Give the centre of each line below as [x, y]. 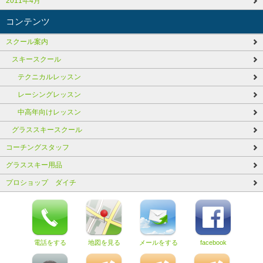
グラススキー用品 [34, 165]
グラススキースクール [47, 129]
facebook [213, 242]
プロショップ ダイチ [41, 182]
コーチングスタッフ [38, 147]
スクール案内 [27, 41]
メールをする [159, 242]
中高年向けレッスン [49, 112]
